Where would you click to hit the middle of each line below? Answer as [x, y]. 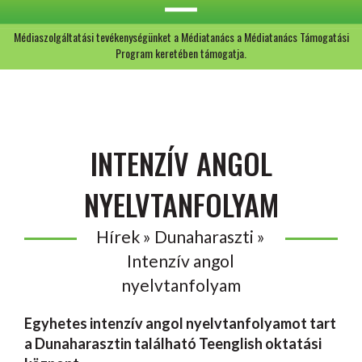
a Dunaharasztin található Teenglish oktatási [173, 343]
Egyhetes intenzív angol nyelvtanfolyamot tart [180, 323]
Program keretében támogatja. [181, 53]
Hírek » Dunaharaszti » [181, 236]
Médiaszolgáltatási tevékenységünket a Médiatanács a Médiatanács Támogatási [181, 37]
